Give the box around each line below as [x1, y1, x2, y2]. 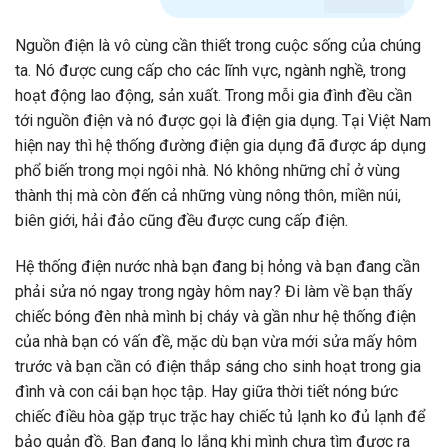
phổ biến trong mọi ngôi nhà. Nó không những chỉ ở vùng [15, 161, 400, 181]
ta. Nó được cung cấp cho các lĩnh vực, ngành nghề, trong [15, 61, 406, 81]
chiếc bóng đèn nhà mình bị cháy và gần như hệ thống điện [15, 306, 416, 326]
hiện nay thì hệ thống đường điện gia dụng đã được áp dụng [15, 136, 426, 156]
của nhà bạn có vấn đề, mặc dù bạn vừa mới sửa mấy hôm [15, 331, 417, 351]
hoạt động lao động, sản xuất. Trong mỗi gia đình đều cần [15, 86, 412, 106]
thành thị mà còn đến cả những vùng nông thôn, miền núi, [15, 186, 401, 206]
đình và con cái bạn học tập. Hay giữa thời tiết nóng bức [15, 381, 398, 401]
